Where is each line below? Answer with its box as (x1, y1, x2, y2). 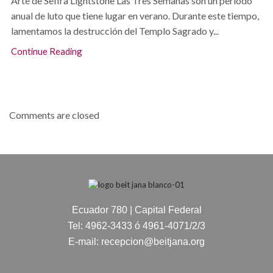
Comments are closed (9, 109, 99, 121)
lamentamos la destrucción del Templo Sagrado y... (11, 25, 219, 37)
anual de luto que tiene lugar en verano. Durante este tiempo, (11, 10, 259, 21)
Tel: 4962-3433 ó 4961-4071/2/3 (68, 221, 205, 232)
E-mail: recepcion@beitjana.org (68, 236, 205, 247)
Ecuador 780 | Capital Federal (71, 205, 202, 216)
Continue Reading (11, 46, 82, 57)
